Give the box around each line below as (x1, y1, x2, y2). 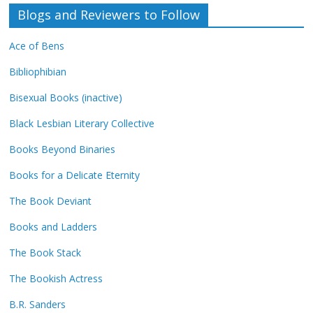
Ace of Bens (9, 39, 65, 53)
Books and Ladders (9, 220, 98, 234)
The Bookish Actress (9, 272, 103, 286)
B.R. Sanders (9, 298, 66, 312)
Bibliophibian (9, 65, 67, 79)
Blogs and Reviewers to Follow (17, 6, 201, 24)
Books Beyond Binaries (9, 143, 116, 156)
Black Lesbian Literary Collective (9, 117, 155, 131)
